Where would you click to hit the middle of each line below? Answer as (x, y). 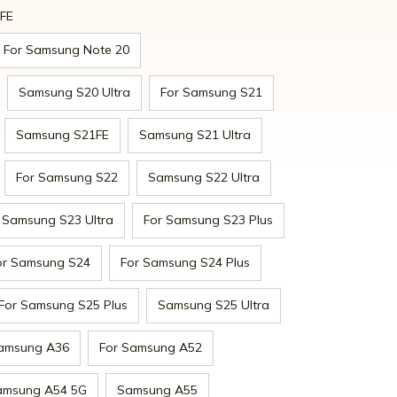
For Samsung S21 (211, 93)
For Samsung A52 (151, 348)
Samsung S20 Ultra (74, 93)
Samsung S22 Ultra (204, 178)
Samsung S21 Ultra (195, 135)
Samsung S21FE (62, 135)
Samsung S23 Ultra (58, 220)
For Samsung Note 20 (66, 50)
